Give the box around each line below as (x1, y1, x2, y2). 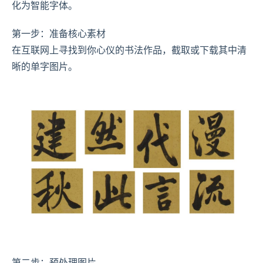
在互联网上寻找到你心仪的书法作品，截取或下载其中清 (12, 43, 247, 57)
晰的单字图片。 (12, 60, 77, 73)
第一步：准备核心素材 (12, 27, 106, 41)
